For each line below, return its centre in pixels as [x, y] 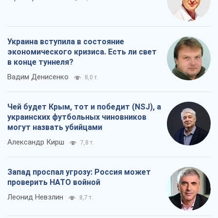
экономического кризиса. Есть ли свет [82, 52]
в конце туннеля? [40, 62]
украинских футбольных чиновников [77, 117]
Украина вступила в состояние [66, 42]
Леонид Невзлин [35, 197]
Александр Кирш [36, 142]
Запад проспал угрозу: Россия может [79, 172]
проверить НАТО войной [54, 182]
